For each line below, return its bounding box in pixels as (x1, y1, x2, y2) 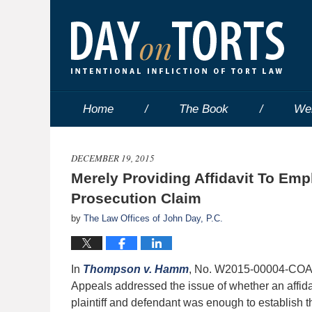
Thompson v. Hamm (83, 263, 189, 275)
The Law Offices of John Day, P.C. (84, 213, 223, 224)
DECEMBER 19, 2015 (71, 152, 155, 164)
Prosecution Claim (71, 190, 201, 206)
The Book (179, 102, 228, 116)
